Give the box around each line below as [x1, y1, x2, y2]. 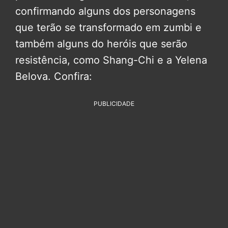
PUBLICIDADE [94, 99, 134, 107]
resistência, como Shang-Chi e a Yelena [15, 53, 207, 66]
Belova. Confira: [15, 70, 92, 82]
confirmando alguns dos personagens [15, 5, 195, 17]
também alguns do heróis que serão [15, 37, 187, 50]
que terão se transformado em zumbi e [15, 21, 202, 34]
